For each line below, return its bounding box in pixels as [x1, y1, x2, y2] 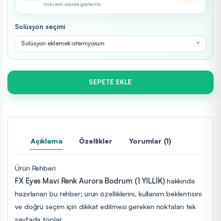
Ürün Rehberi [15, 163, 56, 172]
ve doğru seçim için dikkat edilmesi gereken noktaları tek [15, 201, 196, 211]
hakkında [164, 176, 195, 185]
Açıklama [31, 136, 63, 145]
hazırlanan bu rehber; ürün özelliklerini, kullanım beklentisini [15, 188, 202, 198]
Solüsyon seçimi [15, 22, 65, 31]
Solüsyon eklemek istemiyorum [21, 39, 105, 47]
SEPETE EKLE [89, 78, 132, 86]
